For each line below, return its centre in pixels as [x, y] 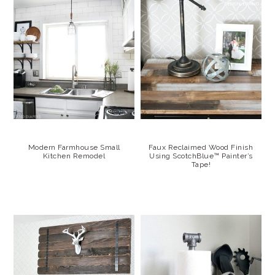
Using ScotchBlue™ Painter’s [201, 156]
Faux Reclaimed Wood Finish [201, 148]
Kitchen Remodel [74, 156]
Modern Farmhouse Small [74, 148]
